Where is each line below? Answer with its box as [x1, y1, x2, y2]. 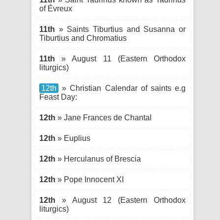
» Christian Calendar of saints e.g [58, 84, 186, 92]
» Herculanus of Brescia [55, 155, 141, 163]
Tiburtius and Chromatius [39, 34, 127, 42]
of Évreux [39, 4, 72, 13]
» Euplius [55, 134, 90, 142]
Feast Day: [39, 93, 77, 101]
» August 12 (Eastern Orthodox [55, 196, 186, 204]
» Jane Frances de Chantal [55, 113, 152, 122]
